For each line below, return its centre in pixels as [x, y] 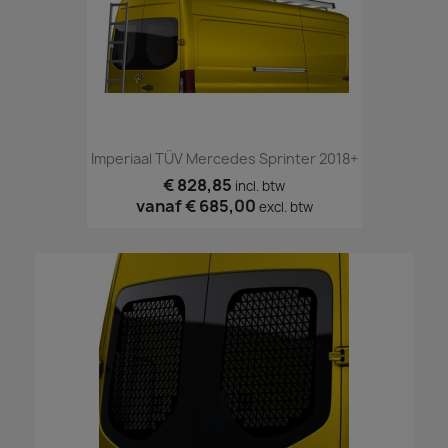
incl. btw [260, 185]
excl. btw [285, 206]
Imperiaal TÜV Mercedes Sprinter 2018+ [224, 158]
